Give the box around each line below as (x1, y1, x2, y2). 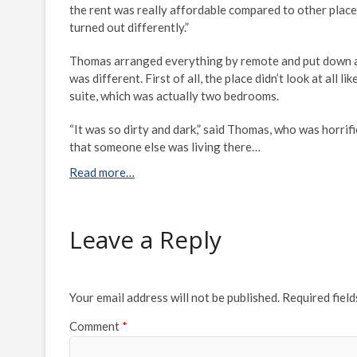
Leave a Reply (69, 222, 222, 256)
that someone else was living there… (69, 139, 261, 154)
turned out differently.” (69, 20, 189, 34)
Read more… (69, 165, 135, 179)
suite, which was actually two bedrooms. (69, 88, 279, 103)
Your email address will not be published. (69, 290, 280, 305)
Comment (69, 318, 122, 333)
